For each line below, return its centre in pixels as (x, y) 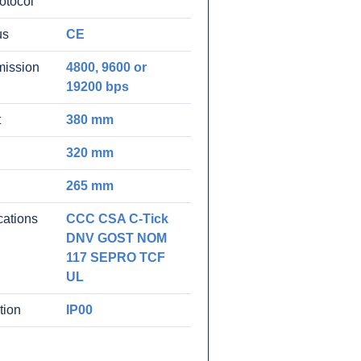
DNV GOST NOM (116, 238)
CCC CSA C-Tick (117, 219)
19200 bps (97, 87)
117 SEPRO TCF (115, 257)
